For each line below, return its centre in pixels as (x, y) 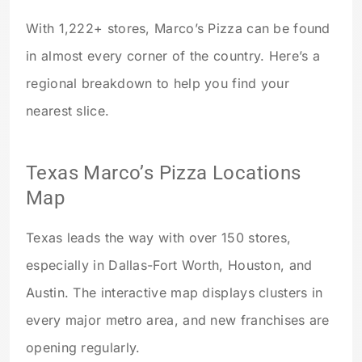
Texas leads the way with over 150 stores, (159, 238)
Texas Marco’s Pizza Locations (164, 173)
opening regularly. (83, 348)
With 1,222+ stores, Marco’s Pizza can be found (178, 29)
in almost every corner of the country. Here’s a (173, 56)
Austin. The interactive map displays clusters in (175, 293)
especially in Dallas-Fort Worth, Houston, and (169, 265)
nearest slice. (68, 111)
